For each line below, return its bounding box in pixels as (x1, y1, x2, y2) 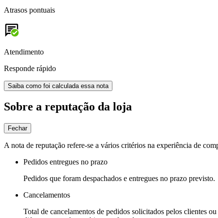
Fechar (8, 125, 27, 132)
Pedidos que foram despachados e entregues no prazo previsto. (23, 174, 215, 183)
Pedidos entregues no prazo (23, 158, 108, 166)
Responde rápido (4, 64, 56, 73)
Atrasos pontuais (4, 5, 55, 14)
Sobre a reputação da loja (4, 100, 132, 113)
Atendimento (4, 47, 44, 56)
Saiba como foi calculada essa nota (8, 82, 109, 90)
